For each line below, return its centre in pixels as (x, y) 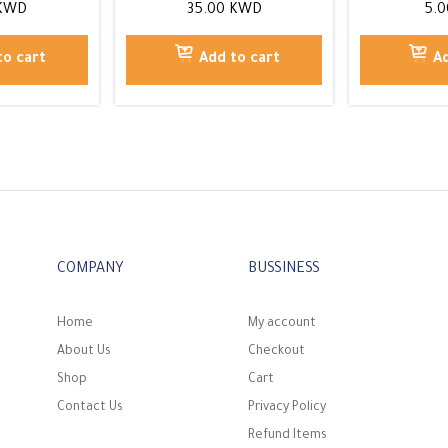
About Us (84, 351)
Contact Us (90, 407)
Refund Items (287, 435)
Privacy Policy (286, 407)
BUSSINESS (283, 269)
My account (281, 323)
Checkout (276, 351)
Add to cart (239, 59)
